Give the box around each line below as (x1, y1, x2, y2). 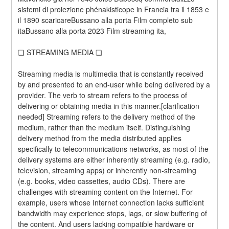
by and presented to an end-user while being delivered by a (18, 79, 211, 90)
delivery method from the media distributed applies (18, 133, 182, 144)
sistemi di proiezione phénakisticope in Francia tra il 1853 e (18, 4, 210, 15)
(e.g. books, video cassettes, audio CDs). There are (18, 176, 186, 187)
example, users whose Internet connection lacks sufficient (18, 197, 204, 208)
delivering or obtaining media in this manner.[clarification (18, 101, 200, 111)
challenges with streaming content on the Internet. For (18, 187, 193, 197)
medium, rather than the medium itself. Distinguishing (18, 122, 191, 133)
